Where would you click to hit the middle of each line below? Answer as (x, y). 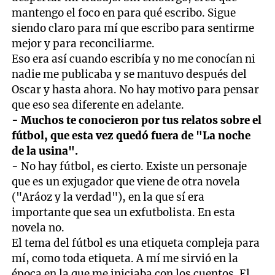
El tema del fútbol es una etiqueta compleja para (136, 243)
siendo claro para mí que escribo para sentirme (133, 28)
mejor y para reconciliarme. (83, 43)
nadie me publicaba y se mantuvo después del (130, 74)
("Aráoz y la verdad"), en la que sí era (108, 197)
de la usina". (45, 151)
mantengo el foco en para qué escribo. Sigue (124, 13)
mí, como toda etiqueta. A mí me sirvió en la (125, 258)
